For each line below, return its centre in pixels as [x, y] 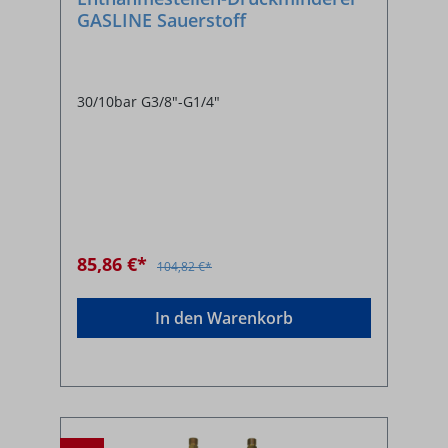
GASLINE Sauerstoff [161, 19]
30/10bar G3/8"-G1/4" [148, 101]
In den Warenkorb [224, 317]
